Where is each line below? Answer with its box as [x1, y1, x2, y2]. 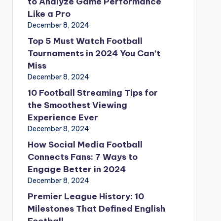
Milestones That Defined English [27, 203, 165, 214]
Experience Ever [27, 111, 98, 123]
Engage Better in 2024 [27, 163, 126, 175]
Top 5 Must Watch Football [27, 35, 143, 46]
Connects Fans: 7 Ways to [27, 151, 138, 162]
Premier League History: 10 [27, 190, 144, 202]
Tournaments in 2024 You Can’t [27, 47, 160, 59]
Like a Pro [27, 8, 71, 19]
